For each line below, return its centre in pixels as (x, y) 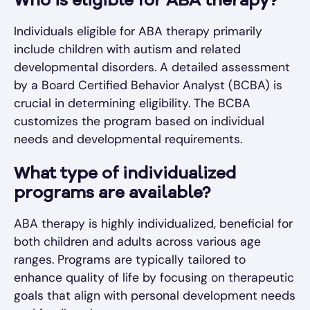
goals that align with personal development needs (155, 296)
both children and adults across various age (137, 242)
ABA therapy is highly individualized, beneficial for (153, 224)
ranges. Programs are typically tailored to (130, 260)
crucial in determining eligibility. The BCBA (132, 103)
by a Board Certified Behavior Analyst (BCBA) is (148, 85)
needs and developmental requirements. (128, 139)
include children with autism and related (127, 49)
